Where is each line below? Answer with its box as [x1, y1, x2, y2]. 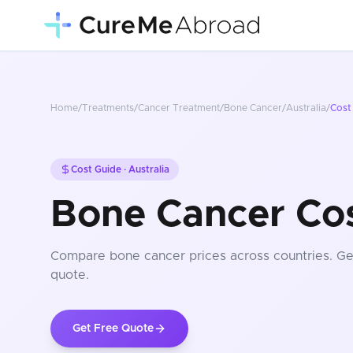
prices [185, 250, 226, 262]
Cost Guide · [71, 165, 128, 174]
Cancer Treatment [138, 103, 220, 113]
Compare [50, 250, 110, 262]
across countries [226, 250, 329, 262]
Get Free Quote [72, 323, 154, 334]
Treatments [82, 103, 134, 113]
